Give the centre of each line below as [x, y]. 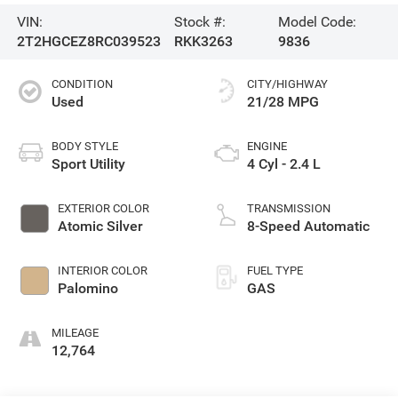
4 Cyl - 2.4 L [284, 163]
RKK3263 [204, 42]
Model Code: [317, 22]
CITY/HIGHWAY [287, 84]
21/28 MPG [283, 101]
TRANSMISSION [289, 208]
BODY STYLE [84, 146]
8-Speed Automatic [308, 226]
